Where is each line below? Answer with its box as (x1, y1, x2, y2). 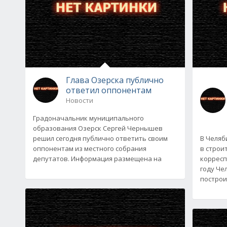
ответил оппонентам (66, 84, 152, 96)
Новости (66, 95, 93, 105)
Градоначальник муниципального (33, 113, 144, 123)
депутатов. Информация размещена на (33, 154, 162, 163)
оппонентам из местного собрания (33, 143, 146, 153)
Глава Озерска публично (66, 74, 164, 86)
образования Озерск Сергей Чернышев (33, 123, 163, 133)
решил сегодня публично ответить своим (33, 133, 168, 143)
